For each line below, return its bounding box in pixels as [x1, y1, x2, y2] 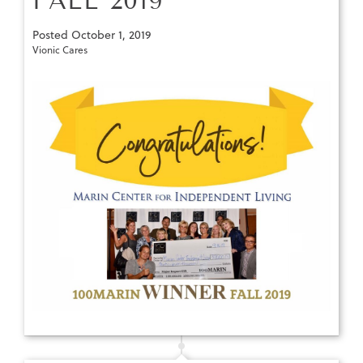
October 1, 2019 [71, 26, 151, 43]
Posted [32, 26, 71, 43]
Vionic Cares [32, 42, 88, 57]
